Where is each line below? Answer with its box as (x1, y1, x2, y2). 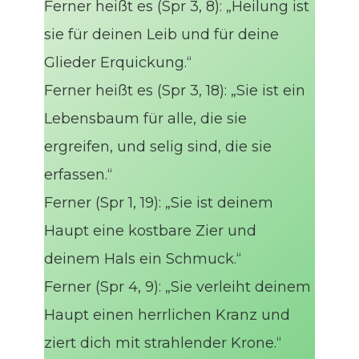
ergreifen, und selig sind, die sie (44, 138, 272, 156)
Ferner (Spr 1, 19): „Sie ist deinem (44, 194, 274, 212)
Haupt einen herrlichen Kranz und (44, 306, 291, 325)
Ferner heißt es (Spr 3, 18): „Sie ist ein (44, 82, 306, 100)
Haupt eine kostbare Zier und (44, 222, 257, 240)
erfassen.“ (44, 166, 113, 184)
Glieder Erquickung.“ (44, 54, 192, 72)
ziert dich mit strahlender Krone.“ (44, 334, 282, 353)
